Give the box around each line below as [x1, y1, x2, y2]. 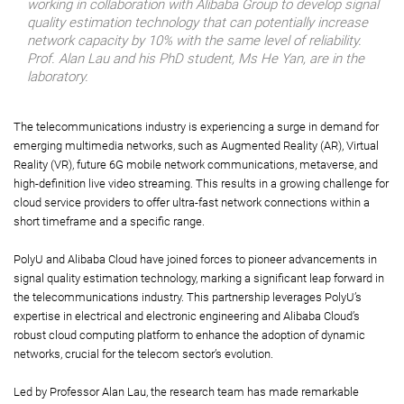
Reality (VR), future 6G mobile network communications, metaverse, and [14, 158, 378, 172]
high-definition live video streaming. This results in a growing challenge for [14, 177, 389, 191]
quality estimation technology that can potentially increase [27, 14, 368, 32]
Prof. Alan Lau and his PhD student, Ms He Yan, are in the [27, 50, 364, 68]
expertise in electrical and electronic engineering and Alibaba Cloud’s [14, 309, 360, 324]
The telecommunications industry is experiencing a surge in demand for [14, 120, 379, 134]
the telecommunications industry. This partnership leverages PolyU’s [14, 290, 362, 305]
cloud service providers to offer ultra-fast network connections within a [14, 196, 370, 210]
